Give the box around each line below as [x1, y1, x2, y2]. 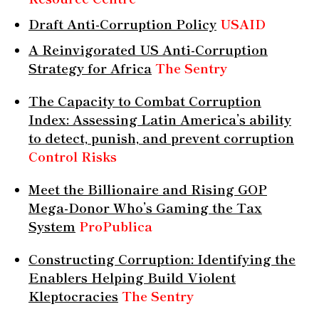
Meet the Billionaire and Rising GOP [28, 179, 267, 198]
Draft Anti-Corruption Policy [28, 14, 216, 33]
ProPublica [79, 216, 152, 235]
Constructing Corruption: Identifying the [28, 249, 296, 268]
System [28, 216, 75, 235]
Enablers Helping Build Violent [28, 267, 236, 286]
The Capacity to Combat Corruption [28, 90, 261, 110]
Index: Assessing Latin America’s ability [28, 109, 291, 128]
